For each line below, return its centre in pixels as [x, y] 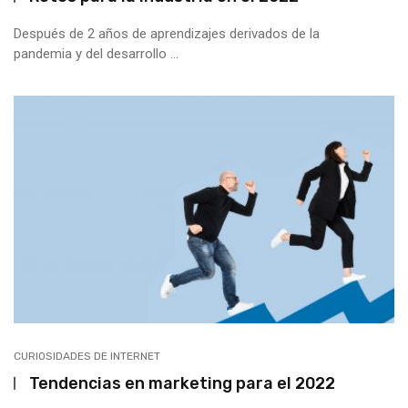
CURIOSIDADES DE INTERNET [87, 356]
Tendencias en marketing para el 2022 [182, 383]
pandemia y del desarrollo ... [96, 54]
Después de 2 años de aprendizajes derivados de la [167, 34]
